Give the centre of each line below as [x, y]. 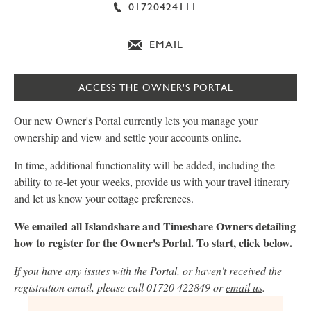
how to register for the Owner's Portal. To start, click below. [153, 243]
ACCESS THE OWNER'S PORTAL [155, 87]
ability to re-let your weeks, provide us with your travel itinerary [152, 182]
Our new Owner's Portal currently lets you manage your [136, 120]
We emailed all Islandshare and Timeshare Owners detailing [155, 226]
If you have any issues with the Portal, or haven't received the [148, 270]
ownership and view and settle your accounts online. [128, 137]
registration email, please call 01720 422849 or [120, 287]
